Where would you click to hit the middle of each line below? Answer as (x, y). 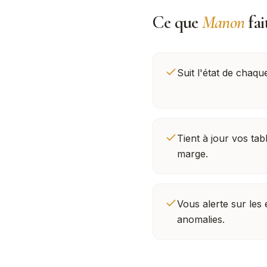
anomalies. (201, 219)
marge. (193, 154)
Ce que (177, 22)
